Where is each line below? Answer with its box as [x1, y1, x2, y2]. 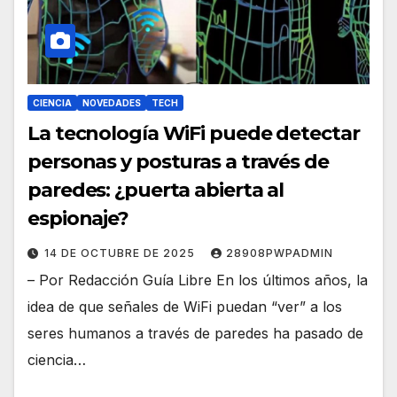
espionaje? [27, 206, 128, 231]
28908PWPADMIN [226, 246, 333, 261]
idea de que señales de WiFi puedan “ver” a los [27, 298, 342, 316]
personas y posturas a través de [27, 150, 329, 175]
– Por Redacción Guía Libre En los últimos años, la [27, 271, 368, 290]
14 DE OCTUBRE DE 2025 [44, 246, 198, 261]
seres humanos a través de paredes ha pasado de [27, 324, 363, 343]
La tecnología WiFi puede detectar [27, 121, 360, 146]
